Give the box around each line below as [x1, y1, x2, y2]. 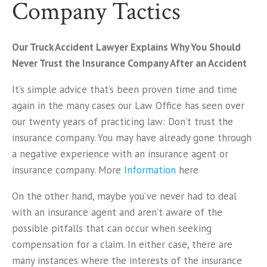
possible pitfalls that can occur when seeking [12, 222, 212, 235]
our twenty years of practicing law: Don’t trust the [12, 115, 233, 128]
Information [124, 163, 176, 176]
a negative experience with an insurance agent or [12, 147, 228, 160]
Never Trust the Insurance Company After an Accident [12, 57, 247, 70]
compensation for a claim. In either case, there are [12, 238, 232, 251]
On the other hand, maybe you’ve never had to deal [12, 190, 237, 203]
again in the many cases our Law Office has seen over [12, 99, 244, 112]
